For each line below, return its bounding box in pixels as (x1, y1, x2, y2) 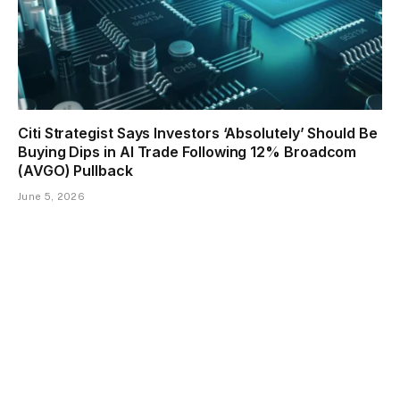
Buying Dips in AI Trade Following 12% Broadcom (18, 142, 357, 161)
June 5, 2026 (18, 190, 85, 202)
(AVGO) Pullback (18, 161, 133, 179)
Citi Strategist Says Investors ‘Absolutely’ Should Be (18, 123, 378, 142)
